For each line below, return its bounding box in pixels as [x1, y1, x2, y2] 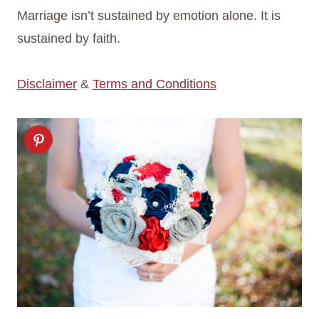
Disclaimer [17, 77, 77, 92]
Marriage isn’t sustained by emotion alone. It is [17, 9, 281, 23]
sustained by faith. [17, 31, 120, 46]
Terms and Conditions [93, 77, 216, 92]
